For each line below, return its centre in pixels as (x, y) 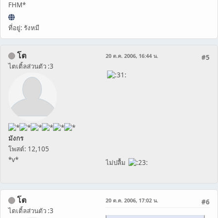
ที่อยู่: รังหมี (24, 27)
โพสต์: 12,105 (29, 149)
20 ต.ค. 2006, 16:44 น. (132, 55)
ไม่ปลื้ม (117, 162)
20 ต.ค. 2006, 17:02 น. (132, 200)
